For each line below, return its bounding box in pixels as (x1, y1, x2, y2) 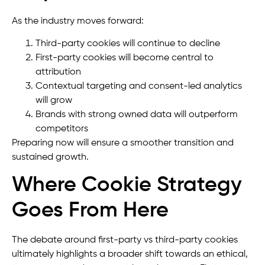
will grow (35, 96, 72, 106)
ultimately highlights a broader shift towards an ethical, (12, 250, 248, 260)
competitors (35, 124, 88, 134)
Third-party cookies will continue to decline (35, 39, 220, 49)
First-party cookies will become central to (35, 53, 214, 63)
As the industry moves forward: (12, 16, 144, 26)
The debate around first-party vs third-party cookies (12, 235, 238, 245)
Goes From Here (12, 200, 169, 222)
